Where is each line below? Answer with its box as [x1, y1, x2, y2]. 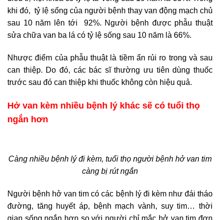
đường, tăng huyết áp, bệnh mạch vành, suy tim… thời [7, 201, 213, 210]
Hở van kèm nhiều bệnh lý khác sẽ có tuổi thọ [7, 100, 200, 110]
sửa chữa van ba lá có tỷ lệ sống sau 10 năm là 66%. [7, 31, 192, 40]
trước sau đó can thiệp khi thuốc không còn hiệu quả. [7, 78, 192, 87]
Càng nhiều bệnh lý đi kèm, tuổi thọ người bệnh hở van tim [8, 154, 212, 163]
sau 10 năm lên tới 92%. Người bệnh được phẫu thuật [7, 19, 213, 27]
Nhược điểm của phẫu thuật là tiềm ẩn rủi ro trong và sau [7, 54, 213, 62]
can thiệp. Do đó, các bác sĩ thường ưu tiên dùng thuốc [7, 66, 213, 75]
